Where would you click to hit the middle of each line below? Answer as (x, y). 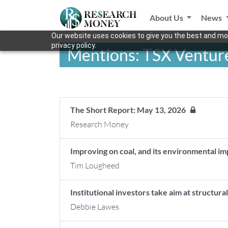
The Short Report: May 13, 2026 (130, 110)
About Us (167, 18)
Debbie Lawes (95, 207)
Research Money (99, 124)
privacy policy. (74, 45)
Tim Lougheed (95, 165)
